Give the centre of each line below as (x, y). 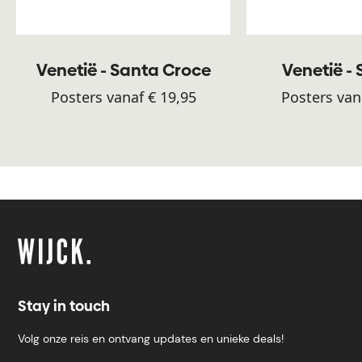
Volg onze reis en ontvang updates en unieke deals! (151, 338)
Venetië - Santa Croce (123, 70)
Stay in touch (64, 305)
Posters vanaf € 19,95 (123, 97)
